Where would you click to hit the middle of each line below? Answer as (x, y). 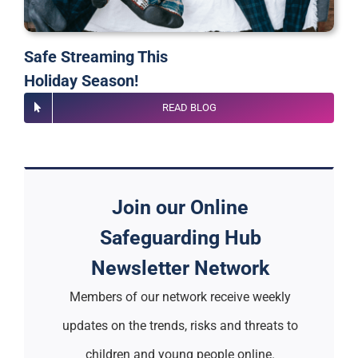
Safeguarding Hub (180, 237)
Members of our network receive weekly (180, 296)
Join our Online (180, 207)
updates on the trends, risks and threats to (180, 325)
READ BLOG (189, 107)
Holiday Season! (81, 80)
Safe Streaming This (95, 56)
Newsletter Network (180, 267)
